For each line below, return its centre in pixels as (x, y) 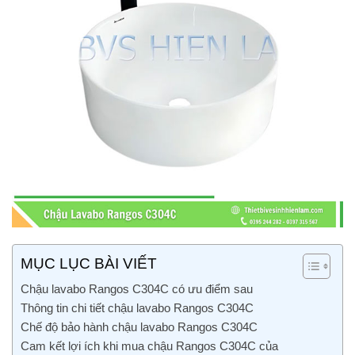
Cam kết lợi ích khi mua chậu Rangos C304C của (149, 346)
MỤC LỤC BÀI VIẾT (89, 264)
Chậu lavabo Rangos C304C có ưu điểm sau (137, 289)
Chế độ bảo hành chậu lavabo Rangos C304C (141, 327)
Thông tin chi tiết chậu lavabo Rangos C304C (139, 308)
